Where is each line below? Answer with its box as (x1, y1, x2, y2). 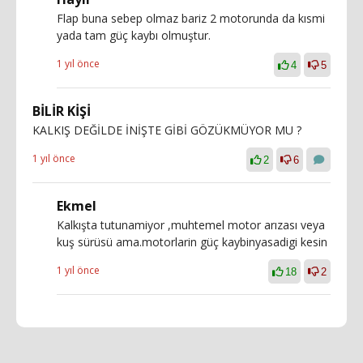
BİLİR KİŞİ (32, 101, 91, 120)
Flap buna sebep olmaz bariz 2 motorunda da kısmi (57, 10, 325, 26)
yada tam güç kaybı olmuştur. (57, 27, 211, 43)
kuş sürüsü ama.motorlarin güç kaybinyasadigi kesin (57, 233, 327, 250)
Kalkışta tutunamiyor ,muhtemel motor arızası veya (57, 216, 325, 233)
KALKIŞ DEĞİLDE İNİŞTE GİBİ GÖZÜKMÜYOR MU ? (32, 122, 301, 138)
